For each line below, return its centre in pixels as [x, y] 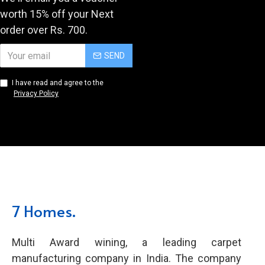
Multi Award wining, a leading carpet [127, 242]
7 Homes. [44, 211]
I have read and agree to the [58, 83]
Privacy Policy [36, 93]
